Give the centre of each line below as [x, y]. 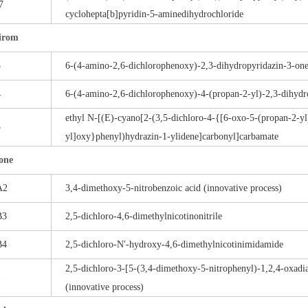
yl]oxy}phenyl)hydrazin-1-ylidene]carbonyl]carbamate [172, 136]
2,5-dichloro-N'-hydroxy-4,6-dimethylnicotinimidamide [174, 244]
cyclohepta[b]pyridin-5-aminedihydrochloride [154, 14]
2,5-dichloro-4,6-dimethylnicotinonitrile [144, 216]
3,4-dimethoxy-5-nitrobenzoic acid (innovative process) [174, 188]
